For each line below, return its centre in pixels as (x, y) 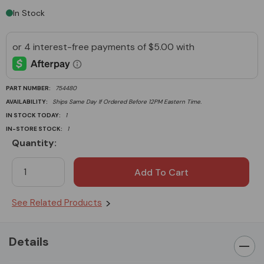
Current (31, 151)
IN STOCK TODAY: (33, 115)
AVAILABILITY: (27, 101)
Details (29, 241)
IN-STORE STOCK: (34, 128)
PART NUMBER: (28, 88)
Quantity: (34, 143)
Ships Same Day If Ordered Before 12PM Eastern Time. (127, 101)
